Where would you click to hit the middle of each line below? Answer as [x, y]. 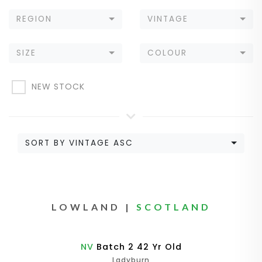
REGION [34, 19]
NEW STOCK [58, 87]
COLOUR [167, 53]
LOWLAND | [94, 207]
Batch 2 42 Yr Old [137, 247]
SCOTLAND [173, 207]
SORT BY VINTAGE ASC [79, 143]
